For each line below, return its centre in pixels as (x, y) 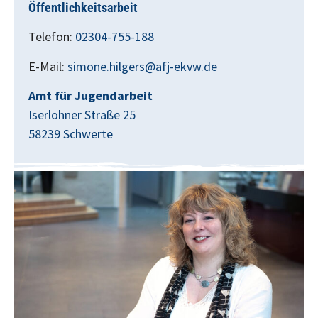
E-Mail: (48, 66)
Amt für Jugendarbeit (91, 95)
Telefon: (52, 37)
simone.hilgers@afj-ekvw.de (142, 66)
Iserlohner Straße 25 (82, 114)
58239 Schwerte (71, 133)
